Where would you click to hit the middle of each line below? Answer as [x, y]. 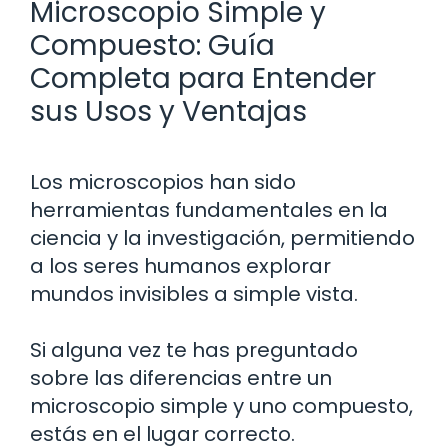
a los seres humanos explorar [180, 265]
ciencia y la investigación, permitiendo [222, 237]
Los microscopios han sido [163, 181]
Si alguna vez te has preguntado [194, 349]
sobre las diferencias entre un [181, 377]
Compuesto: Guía [152, 45]
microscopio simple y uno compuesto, [221, 405]
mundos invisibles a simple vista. [194, 293]
